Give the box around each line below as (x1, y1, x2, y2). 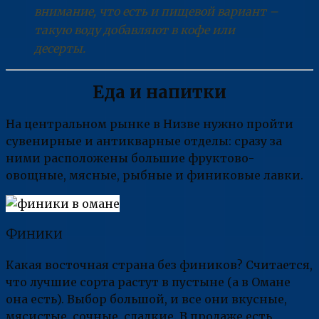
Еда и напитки (93, 81, 226, 104)
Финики (6, 226, 63, 243)
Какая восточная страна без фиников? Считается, (6, 257, 313, 272)
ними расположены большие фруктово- (6, 151, 254, 166)
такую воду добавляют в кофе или (34, 22, 235, 37)
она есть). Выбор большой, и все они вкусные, (6, 291, 287, 306)
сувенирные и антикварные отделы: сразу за (6, 134, 282, 149)
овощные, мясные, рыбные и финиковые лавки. (6, 168, 303, 183)
